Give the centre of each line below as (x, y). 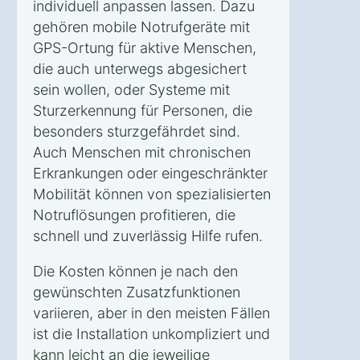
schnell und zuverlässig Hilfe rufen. (148, 235)
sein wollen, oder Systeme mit (131, 89)
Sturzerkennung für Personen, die (143, 110)
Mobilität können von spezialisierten (152, 194)
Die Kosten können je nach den (135, 271)
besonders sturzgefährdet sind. (137, 131)
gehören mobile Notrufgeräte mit (141, 27)
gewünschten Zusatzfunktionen (137, 292)
